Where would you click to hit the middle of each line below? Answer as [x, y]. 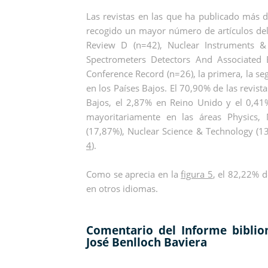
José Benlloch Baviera [147, 242]
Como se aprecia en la [134, 174]
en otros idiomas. [122, 188]
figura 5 [197, 174]
